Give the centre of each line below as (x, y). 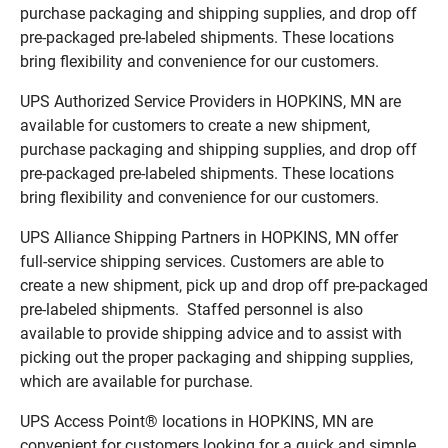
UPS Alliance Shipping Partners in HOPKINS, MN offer (209, 237)
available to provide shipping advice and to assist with (211, 333)
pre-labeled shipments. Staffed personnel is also (191, 309)
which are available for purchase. (136, 381)
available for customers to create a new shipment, (195, 125)
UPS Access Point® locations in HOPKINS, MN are (196, 421)
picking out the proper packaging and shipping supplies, (216, 357)
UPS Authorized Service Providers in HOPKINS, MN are (210, 101)
